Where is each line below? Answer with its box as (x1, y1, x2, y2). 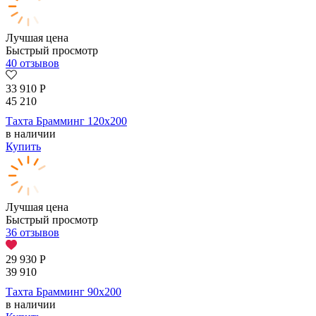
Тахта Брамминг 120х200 (6, 115, 127, 128)
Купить (6, 140, 41, 153)
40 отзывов (6, 57, 59, 70)
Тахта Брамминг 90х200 (6, 286, 121, 298)
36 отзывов (6, 226, 59, 239)
